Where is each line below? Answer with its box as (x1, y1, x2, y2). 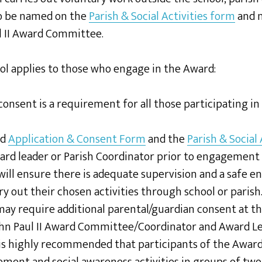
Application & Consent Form (8, 129, 146, 149)
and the (146, 129, 187, 149)
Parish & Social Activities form (89, 6, 235, 26)
